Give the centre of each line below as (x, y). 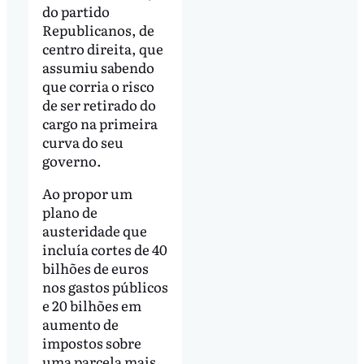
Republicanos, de (98, 29)
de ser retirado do (99, 104)
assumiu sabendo (98, 67)
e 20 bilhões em (91, 305)
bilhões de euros (95, 267)
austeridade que (94, 230)
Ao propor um (87, 193)
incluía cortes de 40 (104, 249)
